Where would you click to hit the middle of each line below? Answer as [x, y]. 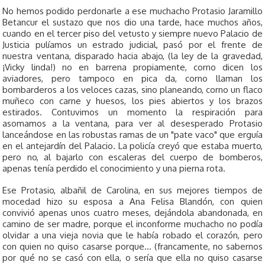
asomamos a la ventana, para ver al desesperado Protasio [132, 124]
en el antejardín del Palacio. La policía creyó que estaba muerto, [132, 146]
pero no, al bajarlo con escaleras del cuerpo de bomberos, [132, 157]
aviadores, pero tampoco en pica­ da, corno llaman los [132, 79]
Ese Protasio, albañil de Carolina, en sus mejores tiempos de [132, 190]
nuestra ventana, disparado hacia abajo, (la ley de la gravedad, [132, 56]
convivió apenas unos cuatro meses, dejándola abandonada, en [132, 213]
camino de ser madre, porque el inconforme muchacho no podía [132, 224]
